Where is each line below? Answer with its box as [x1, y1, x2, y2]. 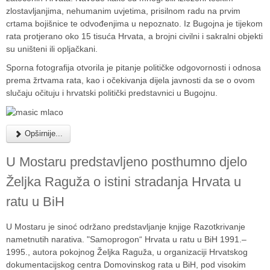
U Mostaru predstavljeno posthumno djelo [6, 154, 247, 169]
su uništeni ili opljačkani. [6, 44, 98, 54]
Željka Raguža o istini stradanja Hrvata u [6, 174, 241, 189]
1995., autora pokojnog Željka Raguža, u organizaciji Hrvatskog [6, 246, 248, 257]
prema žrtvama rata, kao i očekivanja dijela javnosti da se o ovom [6, 75, 255, 85]
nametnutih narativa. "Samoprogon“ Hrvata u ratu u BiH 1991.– [6, 234, 246, 244]
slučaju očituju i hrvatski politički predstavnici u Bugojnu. [6, 88, 218, 98]
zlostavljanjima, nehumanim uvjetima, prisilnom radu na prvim [6, 6, 240, 16]
